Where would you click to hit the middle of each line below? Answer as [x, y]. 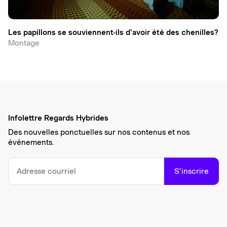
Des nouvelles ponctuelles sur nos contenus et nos [99, 132]
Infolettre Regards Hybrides [58, 118]
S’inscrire [192, 171]
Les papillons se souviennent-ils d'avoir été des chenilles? [113, 32]
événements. [31, 142]
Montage [24, 43]
